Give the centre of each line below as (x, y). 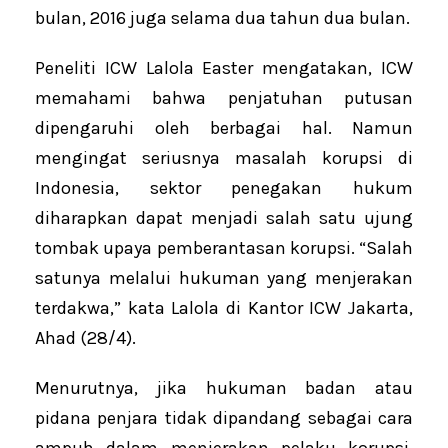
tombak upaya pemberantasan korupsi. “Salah (224, 247)
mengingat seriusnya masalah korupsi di (224, 157)
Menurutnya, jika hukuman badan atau (224, 387)
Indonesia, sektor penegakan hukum (224, 187)
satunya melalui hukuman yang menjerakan (224, 277)
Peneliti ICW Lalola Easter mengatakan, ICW (224, 67)
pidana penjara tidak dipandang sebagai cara (224, 417)
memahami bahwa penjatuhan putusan (224, 97)
